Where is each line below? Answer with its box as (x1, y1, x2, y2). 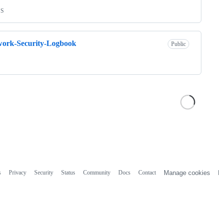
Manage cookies (163, 169, 210, 176)
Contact (138, 169, 156, 176)
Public (171, 40, 186, 47)
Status (61, 169, 75, 176)
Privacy (8, 169, 26, 176)
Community (83, 169, 110, 176)
